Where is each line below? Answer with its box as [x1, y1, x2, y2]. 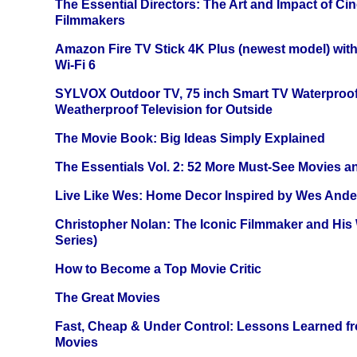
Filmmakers [55, 14, 125, 28]
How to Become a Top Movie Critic [55, 262, 261, 277]
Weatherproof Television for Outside [55, 103, 273, 117]
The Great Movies [55, 291, 160, 305]
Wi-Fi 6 [55, 58, 96, 73]
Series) [55, 233, 97, 248]
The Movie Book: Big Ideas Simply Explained [55, 131, 325, 146]
